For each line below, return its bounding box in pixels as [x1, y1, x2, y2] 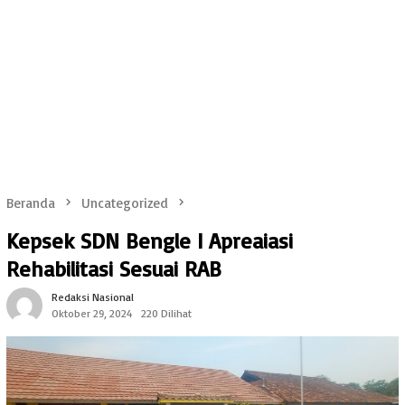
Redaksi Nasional [52, 290, 134, 305]
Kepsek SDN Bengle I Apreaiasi [6, 227, 293, 255]
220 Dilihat [141, 306, 192, 321]
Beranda [6, 194, 55, 212]
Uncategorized [81, 194, 168, 212]
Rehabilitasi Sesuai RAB [6, 255, 221, 283]
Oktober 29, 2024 [52, 306, 132, 321]
